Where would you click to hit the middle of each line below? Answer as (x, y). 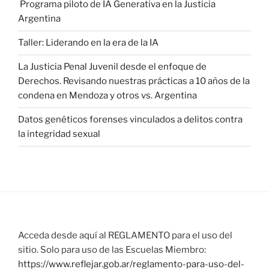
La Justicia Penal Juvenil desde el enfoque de (112, 67)
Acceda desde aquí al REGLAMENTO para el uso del (125, 235)
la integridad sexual (59, 134)
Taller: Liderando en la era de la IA (88, 43)
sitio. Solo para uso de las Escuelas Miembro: (112, 249)
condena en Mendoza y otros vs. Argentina (107, 96)
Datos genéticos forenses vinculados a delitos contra (130, 120)
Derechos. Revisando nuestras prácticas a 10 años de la (134, 81)
